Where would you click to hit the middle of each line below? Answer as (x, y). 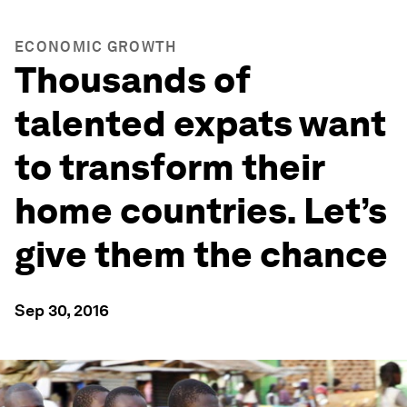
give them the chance (201, 254)
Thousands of (133, 80)
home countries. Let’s (201, 211)
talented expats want (200, 124)
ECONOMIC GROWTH (96, 47)
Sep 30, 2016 (62, 310)
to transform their (169, 167)
